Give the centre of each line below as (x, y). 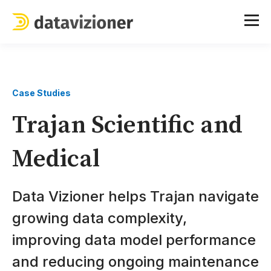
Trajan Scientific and (127, 125)
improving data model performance (134, 240)
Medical (56, 159)
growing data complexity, (100, 218)
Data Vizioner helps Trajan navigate (135, 196)
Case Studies (41, 93)
